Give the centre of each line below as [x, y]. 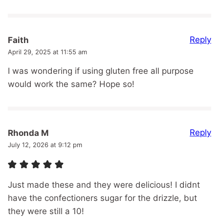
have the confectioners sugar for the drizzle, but [102, 198]
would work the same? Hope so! [71, 84]
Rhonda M [28, 133]
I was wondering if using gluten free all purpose [101, 71]
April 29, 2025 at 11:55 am [47, 52]
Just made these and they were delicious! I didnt [104, 185]
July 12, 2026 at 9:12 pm [45, 144]
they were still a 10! [46, 211]
